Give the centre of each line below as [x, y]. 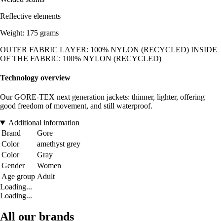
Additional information [44, 123]
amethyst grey [59, 144]
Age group [18, 177]
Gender [13, 166]
